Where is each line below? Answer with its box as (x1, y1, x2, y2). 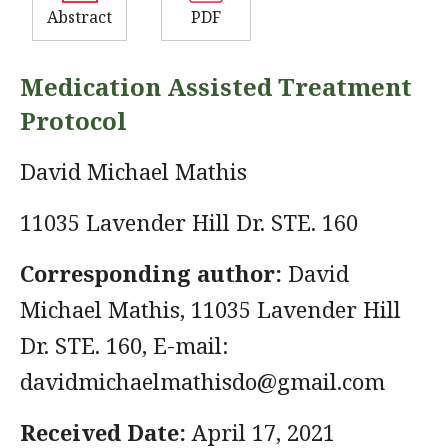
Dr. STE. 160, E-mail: (20, 330, 229, 360)
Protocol (20, 104, 127, 137)
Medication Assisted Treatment (20, 70, 412, 103)
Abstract (47, 6, 112, 28)
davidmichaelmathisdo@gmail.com (20, 366, 385, 396)
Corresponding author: (20, 258, 288, 288)
